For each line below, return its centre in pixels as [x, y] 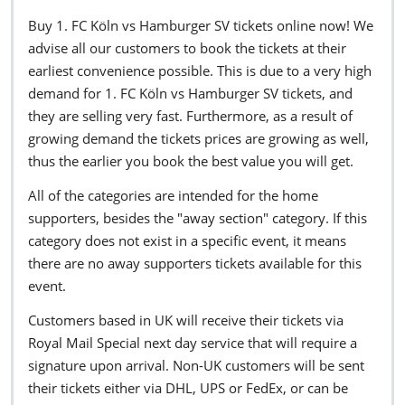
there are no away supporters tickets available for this [195, 263]
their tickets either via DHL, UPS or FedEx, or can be [188, 387]
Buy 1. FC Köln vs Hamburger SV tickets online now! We [201, 25]
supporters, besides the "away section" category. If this [198, 217]
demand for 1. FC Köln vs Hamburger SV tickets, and [190, 93]
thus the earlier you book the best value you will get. [191, 161]
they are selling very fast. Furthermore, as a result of [190, 116]
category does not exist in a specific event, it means [187, 240]
